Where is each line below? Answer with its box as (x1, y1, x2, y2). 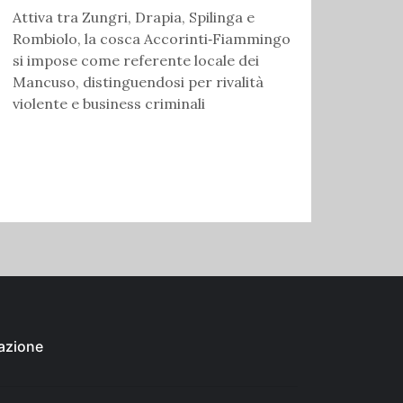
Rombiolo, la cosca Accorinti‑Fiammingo (13, 29, 291, 48)
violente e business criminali (13, 94, 205, 112)
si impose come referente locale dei (13, 50, 259, 69)
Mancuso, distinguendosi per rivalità (13, 72, 264, 91)
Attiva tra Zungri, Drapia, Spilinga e (13, 7, 255, 26)
